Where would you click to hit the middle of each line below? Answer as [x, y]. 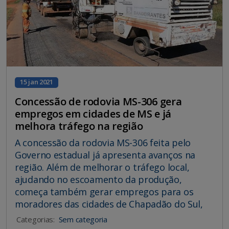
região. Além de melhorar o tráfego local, [102, 167]
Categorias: [36, 219]
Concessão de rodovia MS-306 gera [98, 101]
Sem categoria [83, 219]
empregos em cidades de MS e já [93, 113]
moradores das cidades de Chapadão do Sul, [109, 204]
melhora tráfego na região [79, 126]
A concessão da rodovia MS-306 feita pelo [103, 142]
